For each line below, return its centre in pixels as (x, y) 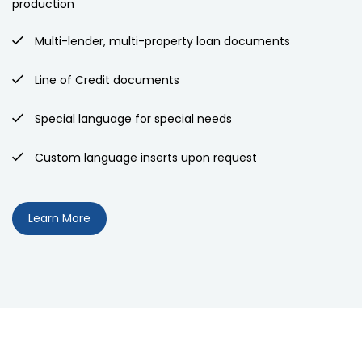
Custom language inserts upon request (146, 158)
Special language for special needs (132, 119)
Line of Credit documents (105, 80)
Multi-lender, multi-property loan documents (161, 42)
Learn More (59, 219)
